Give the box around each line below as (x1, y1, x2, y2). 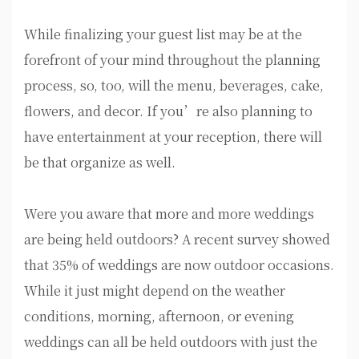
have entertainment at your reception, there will (24, 127, 322, 147)
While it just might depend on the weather (24, 281, 285, 301)
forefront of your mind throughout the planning (24, 50, 321, 70)
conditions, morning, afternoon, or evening (24, 307, 294, 326)
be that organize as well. (24, 153, 175, 172)
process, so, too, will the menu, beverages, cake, (24, 76, 324, 95)
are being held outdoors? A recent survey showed (24, 230, 330, 249)
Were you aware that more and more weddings (24, 204, 314, 224)
